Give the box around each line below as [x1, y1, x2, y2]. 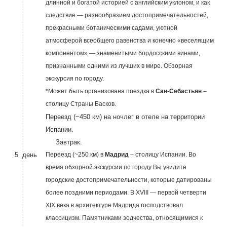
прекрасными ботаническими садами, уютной [45, 24, 177, 31]
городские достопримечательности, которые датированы [45, 176, 212, 183]
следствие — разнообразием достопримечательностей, [45, 12, 208, 19]
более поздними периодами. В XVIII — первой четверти [45, 189, 206, 196]
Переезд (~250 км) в [45, 151, 105, 158]
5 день [12, 151, 39, 159]
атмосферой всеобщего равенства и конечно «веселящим [45, 37, 214, 44]
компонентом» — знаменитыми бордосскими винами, [45, 50, 200, 57]
